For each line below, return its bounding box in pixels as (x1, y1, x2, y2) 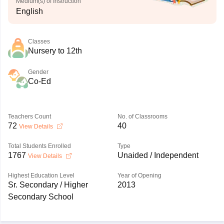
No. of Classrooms (117, 113, 167, 120)
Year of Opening (117, 172, 161, 179)
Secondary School (7, 192, 73, 201)
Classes (27, 38, 50, 45)
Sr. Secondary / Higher (7, 180, 88, 189)
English (15, 7, 43, 15)
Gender (27, 68, 48, 75)
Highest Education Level (7, 172, 74, 179)
